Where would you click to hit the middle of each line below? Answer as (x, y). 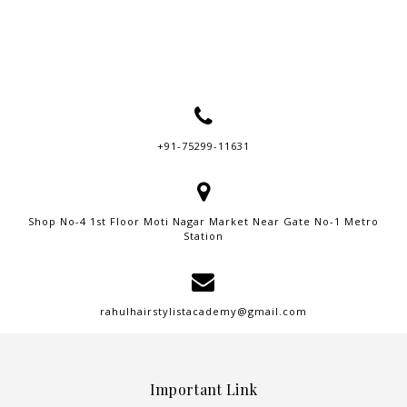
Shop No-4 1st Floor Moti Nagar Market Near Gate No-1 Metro (203, 221)
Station (203, 235)
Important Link (203, 390)
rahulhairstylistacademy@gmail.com (203, 311)
